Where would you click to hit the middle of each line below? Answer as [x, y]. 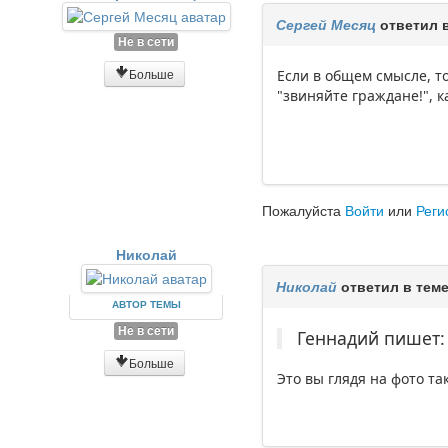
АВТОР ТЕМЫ [146, 304]
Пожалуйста [304, 210]
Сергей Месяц [326, 24]
